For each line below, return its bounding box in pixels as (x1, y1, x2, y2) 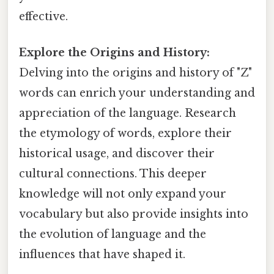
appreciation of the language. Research (19, 106, 236, 120)
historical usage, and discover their (19, 147, 215, 161)
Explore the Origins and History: (19, 46, 210, 60)
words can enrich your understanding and (19, 86, 255, 100)
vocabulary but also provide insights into (19, 207, 248, 221)
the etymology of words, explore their (19, 127, 232, 141)
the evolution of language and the (19, 228, 206, 242)
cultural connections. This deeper (19, 167, 207, 181)
